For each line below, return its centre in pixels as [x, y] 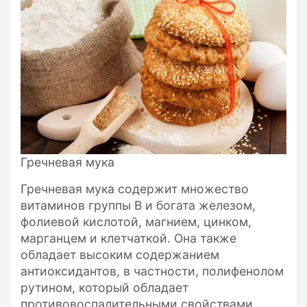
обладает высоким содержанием [120, 255]
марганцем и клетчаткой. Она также [128, 238]
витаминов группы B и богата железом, [138, 206]
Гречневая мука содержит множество [135, 189]
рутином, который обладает [105, 288]
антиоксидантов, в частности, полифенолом [152, 271]
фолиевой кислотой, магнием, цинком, [136, 222]
